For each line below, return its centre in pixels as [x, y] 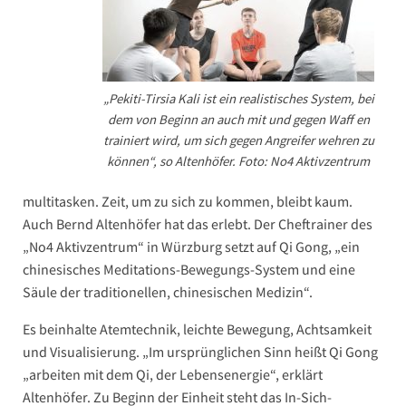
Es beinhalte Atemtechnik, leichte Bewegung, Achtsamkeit [197, 329]
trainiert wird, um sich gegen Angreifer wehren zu [238, 140]
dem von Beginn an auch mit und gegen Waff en [238, 120]
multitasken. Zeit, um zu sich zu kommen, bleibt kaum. [188, 202]
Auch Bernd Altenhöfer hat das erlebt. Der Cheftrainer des [198, 224]
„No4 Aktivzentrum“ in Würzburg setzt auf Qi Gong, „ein [191, 247]
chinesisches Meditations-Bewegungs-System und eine [189, 270]
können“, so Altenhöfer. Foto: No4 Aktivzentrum [238, 161]
